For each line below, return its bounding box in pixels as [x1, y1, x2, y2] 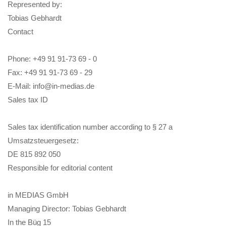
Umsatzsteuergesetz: [8, 136, 79, 145]
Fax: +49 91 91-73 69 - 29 [8, 68, 92, 77]
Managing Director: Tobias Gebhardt [8, 204, 126, 213]
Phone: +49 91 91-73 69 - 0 [8, 54, 97, 63]
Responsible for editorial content [8, 163, 112, 172]
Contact [8, 27, 33, 36]
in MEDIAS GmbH [8, 190, 69, 199]
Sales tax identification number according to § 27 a [8, 122, 173, 131]
